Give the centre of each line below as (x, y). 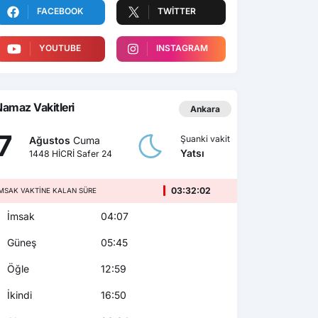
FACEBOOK (60, 11)
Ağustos (50, 140)
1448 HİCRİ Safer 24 (71, 153)
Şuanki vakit (205, 138)
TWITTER (177, 11)
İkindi (18, 295)
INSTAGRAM (182, 48)
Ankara (205, 109)
